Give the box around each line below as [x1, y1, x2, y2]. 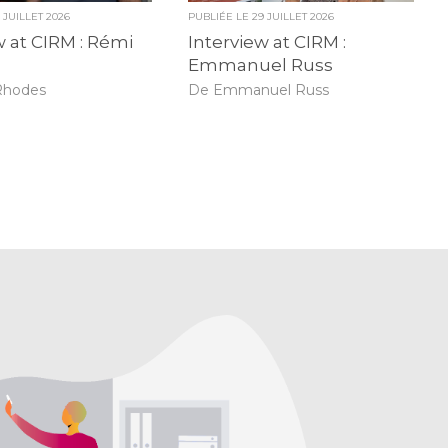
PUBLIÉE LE [187, 10, 252, 24]
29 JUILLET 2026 [251, 10, 334, 24]
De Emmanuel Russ [187, 80, 329, 99]
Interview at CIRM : [187, 32, 346, 53]
